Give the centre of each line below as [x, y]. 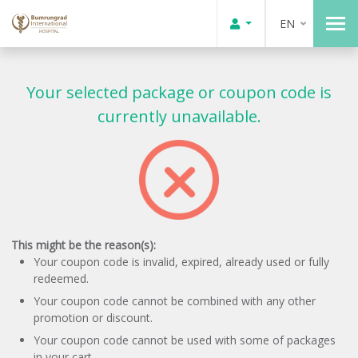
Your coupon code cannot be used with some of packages [185, 340]
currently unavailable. [179, 116]
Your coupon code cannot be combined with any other [175, 301]
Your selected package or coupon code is [179, 92]
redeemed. [61, 278]
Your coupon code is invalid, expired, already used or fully [181, 262]
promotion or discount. [93, 318]
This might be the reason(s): [84, 245]
